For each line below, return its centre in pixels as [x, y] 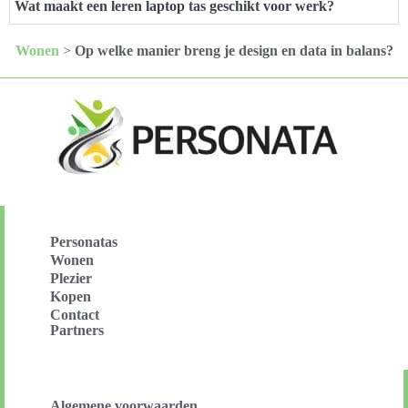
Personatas [84, 241]
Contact [75, 314]
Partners [77, 330]
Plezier [71, 278]
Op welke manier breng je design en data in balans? [234, 50]
